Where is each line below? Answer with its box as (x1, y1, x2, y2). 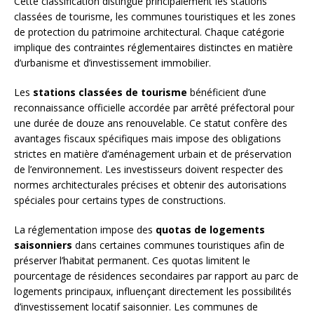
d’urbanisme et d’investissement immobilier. (14, 56, 211, 70)
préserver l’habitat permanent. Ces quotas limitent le (14, 254, 250, 268)
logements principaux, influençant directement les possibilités (14, 285, 292, 299)
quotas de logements (156, 223, 265, 237)
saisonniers (14, 238, 72, 252)
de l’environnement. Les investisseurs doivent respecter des (14, 163, 283, 177)
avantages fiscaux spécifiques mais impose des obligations (14, 132, 281, 146)
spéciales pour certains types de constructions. (14, 193, 226, 207)
